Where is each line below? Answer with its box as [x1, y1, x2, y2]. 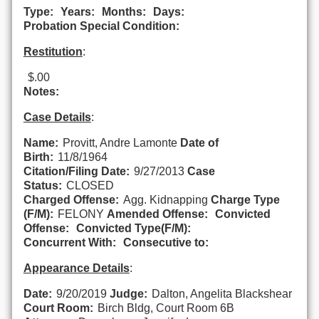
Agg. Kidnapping [122, 193, 208, 206]
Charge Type [210, 193, 280, 206]
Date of [179, 136, 219, 149]
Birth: [23, 150, 53, 163]
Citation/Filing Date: [23, 164, 130, 177]
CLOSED [66, 179, 114, 192]
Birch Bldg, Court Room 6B [97, 301, 234, 314]
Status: [23, 179, 62, 192]
